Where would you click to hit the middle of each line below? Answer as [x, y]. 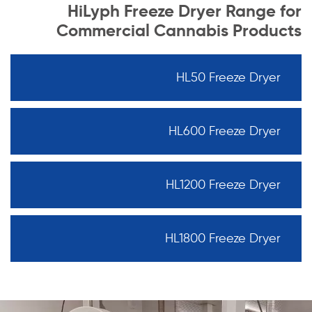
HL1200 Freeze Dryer [223, 184]
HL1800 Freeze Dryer [223, 238]
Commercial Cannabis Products [179, 30]
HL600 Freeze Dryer [225, 131]
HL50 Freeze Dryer [228, 77]
